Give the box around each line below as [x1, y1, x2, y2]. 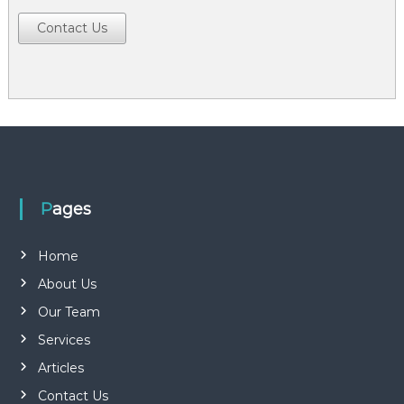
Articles [37, 359, 84, 376]
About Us [37, 275, 96, 292]
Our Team [37, 303, 100, 320]
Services [37, 331, 90, 348]
